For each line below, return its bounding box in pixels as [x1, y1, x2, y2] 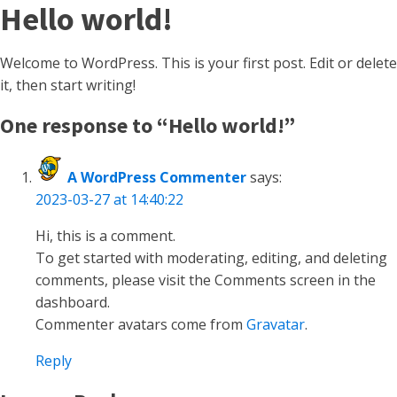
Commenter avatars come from [35, 315, 246, 334]
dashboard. [35, 292, 110, 312]
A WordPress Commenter [67, 167, 246, 187]
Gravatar [246, 315, 305, 334]
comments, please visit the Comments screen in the [35, 270, 376, 290]
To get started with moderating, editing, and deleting [35, 248, 387, 268]
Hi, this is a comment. [35, 226, 175, 245]
